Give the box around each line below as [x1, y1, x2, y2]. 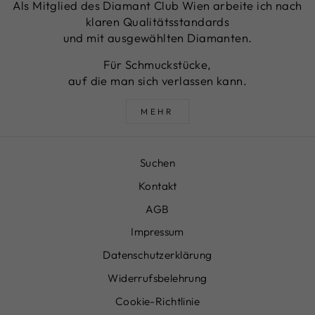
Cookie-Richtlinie [115, 294, 200, 308]
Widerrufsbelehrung [108, 271, 207, 285]
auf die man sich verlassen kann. [67, 72, 247, 88]
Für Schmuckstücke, [103, 56, 212, 72]
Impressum [131, 225, 184, 239]
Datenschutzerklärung [103, 248, 212, 262]
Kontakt [139, 179, 176, 193]
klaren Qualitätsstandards [85, 13, 230, 29]
